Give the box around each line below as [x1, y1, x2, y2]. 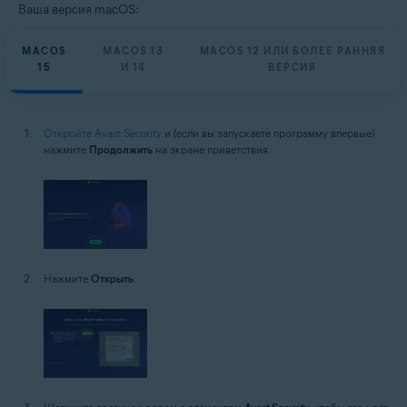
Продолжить [89, 143, 153, 156]
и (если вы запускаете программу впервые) [162, 126, 374, 140]
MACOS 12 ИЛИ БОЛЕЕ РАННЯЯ [199, 45, 386, 57]
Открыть [91, 272, 134, 286]
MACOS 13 [103, 45, 164, 57]
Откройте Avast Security [44, 126, 162, 140]
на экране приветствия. [153, 143, 271, 156]
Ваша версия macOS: [18, 2, 139, 17]
